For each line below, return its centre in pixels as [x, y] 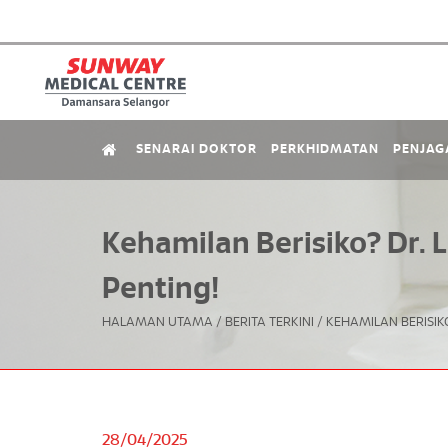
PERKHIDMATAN [325, 149]
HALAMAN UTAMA [157, 323]
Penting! [160, 289]
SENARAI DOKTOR [196, 149]
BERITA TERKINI [269, 323]
